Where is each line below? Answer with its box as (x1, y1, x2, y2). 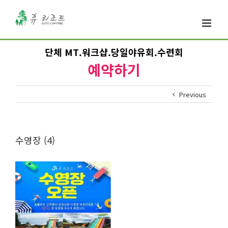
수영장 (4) (15, 133, 55, 147)
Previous (179, 90, 206, 99)
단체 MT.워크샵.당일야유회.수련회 (45, 45, 183, 59)
